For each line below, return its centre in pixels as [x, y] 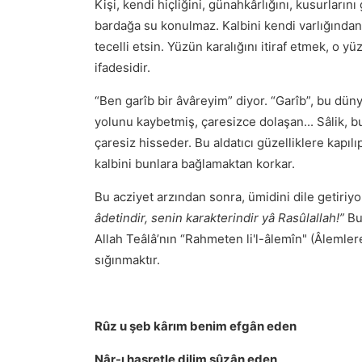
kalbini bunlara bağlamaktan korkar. [195, 164]
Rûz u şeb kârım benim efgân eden [196, 326]
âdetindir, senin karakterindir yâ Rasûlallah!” [219, 218]
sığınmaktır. [127, 260]
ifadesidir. [122, 67]
